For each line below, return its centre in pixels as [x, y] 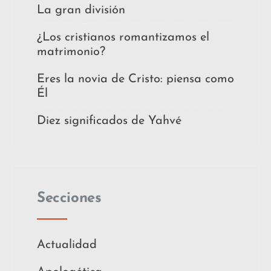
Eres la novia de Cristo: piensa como [135, 80]
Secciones [69, 199]
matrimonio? [71, 52]
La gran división [81, 11]
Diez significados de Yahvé [109, 121]
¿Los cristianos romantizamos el [123, 38]
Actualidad [67, 245]
